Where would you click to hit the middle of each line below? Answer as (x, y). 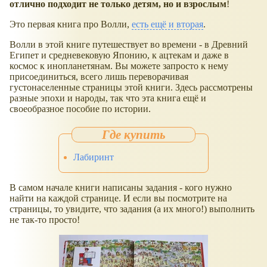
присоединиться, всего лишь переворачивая (99, 77)
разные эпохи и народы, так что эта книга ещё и (108, 98)
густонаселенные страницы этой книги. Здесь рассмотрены (131, 88)
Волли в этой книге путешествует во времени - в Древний (129, 45)
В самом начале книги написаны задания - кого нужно (121, 187)
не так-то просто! (45, 219)
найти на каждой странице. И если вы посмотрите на (118, 198)
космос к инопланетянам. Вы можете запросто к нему (119, 66)
